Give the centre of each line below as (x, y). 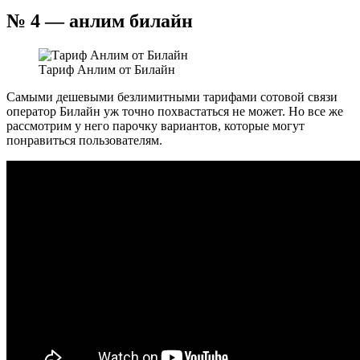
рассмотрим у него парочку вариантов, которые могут (155, 125)
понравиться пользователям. (84, 140)
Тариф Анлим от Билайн (107, 69)
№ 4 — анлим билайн (100, 21)
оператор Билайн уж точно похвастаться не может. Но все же (175, 111)
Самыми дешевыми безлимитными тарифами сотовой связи (172, 96)
